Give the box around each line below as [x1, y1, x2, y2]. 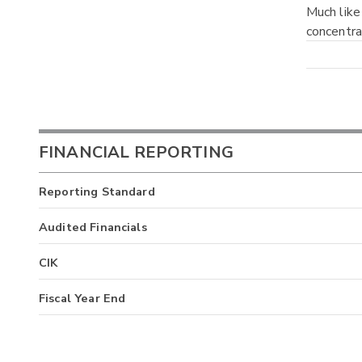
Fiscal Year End [39, 290, 126, 307]
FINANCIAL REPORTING [39, 141, 234, 164]
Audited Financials [39, 219, 147, 236]
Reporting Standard [39, 183, 155, 200]
